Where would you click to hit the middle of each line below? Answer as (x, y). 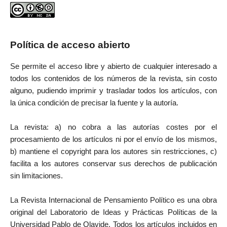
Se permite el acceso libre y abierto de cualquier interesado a (113, 67)
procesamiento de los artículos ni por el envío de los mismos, (113, 140)
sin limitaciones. (36, 176)
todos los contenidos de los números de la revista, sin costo (113, 79)
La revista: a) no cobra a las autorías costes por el (113, 127)
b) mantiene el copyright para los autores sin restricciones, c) (113, 152)
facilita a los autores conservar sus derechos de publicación (113, 164)
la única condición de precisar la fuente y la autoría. (94, 103)
